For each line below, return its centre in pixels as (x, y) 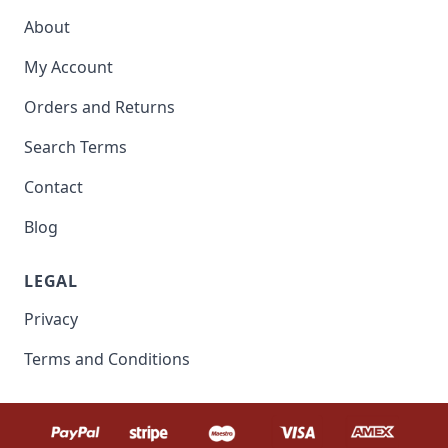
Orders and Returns (99, 107)
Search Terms (75, 147)
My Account (68, 67)
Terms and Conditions (107, 359)
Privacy (51, 319)
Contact (53, 187)
